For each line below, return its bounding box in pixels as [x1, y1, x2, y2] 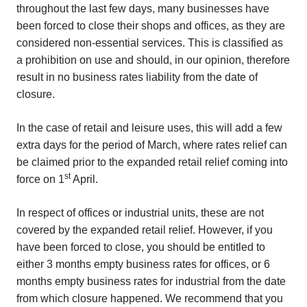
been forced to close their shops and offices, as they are [16, 20, 285, 32]
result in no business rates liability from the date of [16, 71, 258, 83]
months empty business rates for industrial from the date [16, 275, 286, 287]
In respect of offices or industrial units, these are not [16, 207, 264, 219]
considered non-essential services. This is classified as [16, 37, 283, 49]
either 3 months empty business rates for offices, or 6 [16, 258, 270, 270]
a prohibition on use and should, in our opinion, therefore [16, 54, 290, 66]
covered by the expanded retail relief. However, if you [16, 224, 273, 236]
